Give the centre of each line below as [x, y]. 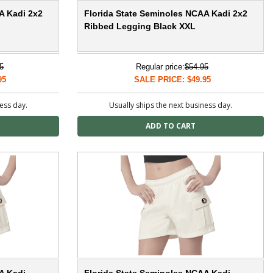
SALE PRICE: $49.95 [172, 80]
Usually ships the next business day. [171, 105]
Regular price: [160, 67]
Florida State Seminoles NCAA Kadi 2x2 [166, 14]
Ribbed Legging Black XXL [140, 27]
